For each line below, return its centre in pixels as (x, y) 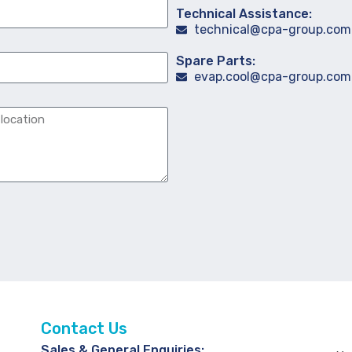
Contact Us (84, 328)
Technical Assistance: (244, 14)
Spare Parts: (216, 61)
